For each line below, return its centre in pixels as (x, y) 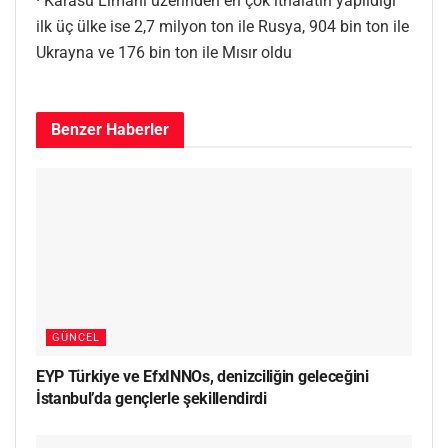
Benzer (76, 129)
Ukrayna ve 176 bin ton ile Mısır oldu (164, 52)
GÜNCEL (76, 337)
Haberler (135, 129)
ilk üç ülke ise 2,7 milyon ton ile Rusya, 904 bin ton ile (222, 26)
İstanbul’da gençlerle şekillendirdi (151, 398)
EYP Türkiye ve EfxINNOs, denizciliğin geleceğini (202, 376)
